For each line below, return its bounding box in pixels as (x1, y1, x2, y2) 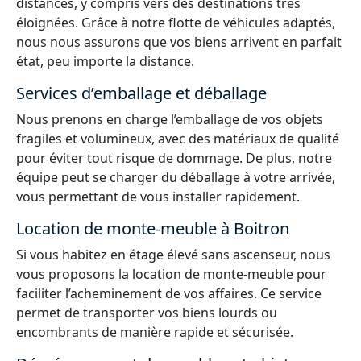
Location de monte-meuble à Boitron (16, 218, 289, 239)
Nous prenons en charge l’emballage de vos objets (16, 110, 323, 128)
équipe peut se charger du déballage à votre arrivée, (16, 168, 335, 186)
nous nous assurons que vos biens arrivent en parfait (16, 33, 342, 51)
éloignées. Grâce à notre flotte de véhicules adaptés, (16, 14, 335, 31)
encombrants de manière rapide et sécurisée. (16, 323, 293, 341)
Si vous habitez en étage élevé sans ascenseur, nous (16, 246, 330, 263)
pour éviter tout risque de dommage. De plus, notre (16, 149, 332, 167)
